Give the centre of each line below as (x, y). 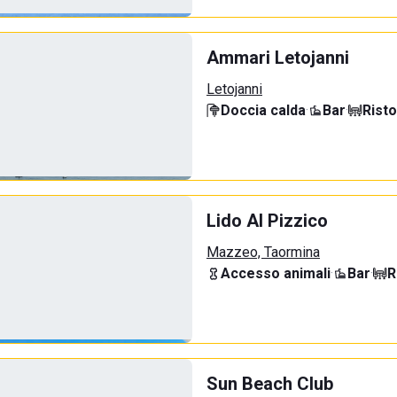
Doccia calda (263, 110)
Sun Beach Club (270, 384)
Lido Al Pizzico (267, 221)
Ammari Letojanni (278, 58)
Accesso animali (276, 273)
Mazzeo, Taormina (263, 252)
